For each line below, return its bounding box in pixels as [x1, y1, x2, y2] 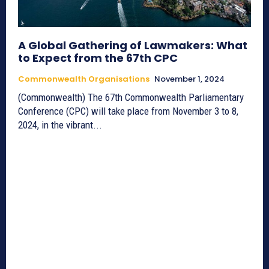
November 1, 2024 [154, 73, 225, 85]
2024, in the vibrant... [18, 118, 102, 131]
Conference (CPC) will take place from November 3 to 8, [18, 104, 238, 117]
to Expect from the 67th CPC [18, 50, 178, 65]
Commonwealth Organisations [18, 73, 150, 85]
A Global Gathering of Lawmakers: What [18, 37, 247, 53]
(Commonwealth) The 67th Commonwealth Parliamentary [18, 91, 244, 103]
